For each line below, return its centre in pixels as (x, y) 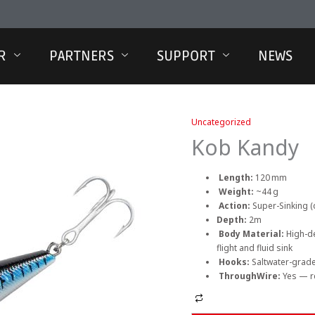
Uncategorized (221, 122)
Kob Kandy (245, 147)
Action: (236, 206)
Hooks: (235, 262)
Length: (237, 178)
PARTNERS (82, 56)
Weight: (237, 192)
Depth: (232, 220)
